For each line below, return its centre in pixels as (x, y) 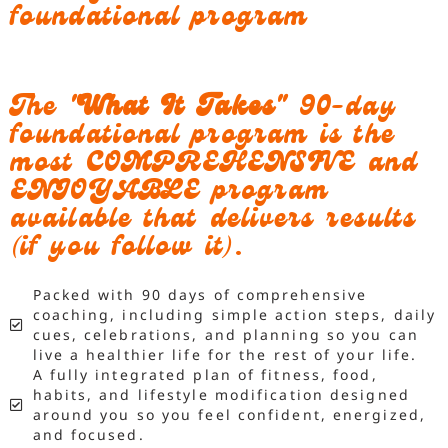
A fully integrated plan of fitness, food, (205, 375)
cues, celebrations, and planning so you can (225, 335)
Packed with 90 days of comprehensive (200, 295)
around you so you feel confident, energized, (229, 415)
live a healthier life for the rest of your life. (225, 355)
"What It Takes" (178, 110)
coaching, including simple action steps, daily (234, 315)
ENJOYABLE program (169, 194)
